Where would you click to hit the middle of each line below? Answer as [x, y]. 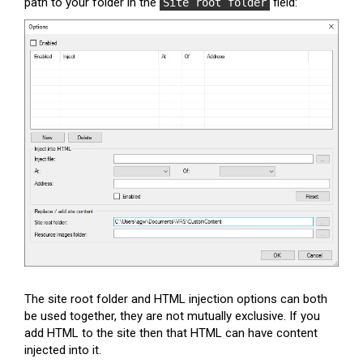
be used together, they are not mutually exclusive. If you [172, 316]
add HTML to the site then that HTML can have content [171, 333]
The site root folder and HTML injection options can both [176, 299]
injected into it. [63, 350]
